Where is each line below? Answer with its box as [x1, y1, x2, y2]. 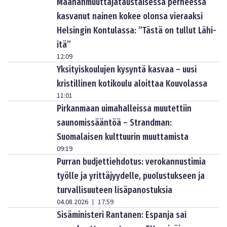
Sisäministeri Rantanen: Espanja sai [57, 209, 186, 221]
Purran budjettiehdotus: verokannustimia [57, 156, 206, 168]
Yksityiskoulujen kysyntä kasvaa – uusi [57, 64, 197, 75]
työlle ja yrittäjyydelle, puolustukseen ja [57, 170, 205, 182]
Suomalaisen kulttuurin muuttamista [57, 131, 188, 143]
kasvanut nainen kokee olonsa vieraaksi [57, 11, 203, 22]
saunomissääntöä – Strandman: [57, 117, 172, 129]
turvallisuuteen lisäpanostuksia [57, 184, 172, 196]
